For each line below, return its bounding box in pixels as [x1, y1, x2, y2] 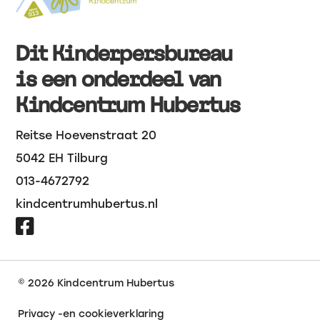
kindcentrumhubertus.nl [16, 197, 159, 211]
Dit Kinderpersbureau [16, 40, 233, 66]
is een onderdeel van [16, 66, 221, 92]
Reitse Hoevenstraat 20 [16, 129, 157, 143]
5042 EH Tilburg [16, 151, 109, 166]
